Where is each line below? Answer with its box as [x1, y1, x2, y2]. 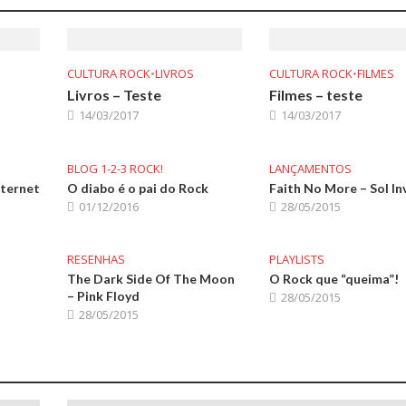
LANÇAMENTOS [269, 159, 353, 177]
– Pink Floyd [66, 287, 140, 304]
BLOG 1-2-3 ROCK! [66, 159, 163, 177]
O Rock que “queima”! [269, 270, 400, 286]
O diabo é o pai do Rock [66, 179, 208, 196]
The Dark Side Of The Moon [66, 270, 235, 286]
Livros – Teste [66, 85, 161, 103]
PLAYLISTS [269, 250, 325, 267]
